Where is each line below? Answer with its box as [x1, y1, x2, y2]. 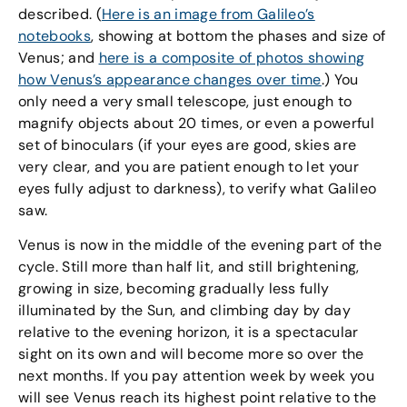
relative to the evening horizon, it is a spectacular [18, 323, 359, 342]
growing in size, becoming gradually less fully [18, 279, 330, 299]
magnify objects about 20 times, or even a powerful [18, 114, 375, 134]
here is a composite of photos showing [98, 48, 365, 68]
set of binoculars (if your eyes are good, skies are [18, 135, 357, 155]
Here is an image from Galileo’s [101, 5, 315, 25]
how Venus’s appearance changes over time [18, 70, 322, 90]
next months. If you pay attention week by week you [18, 366, 375, 386]
